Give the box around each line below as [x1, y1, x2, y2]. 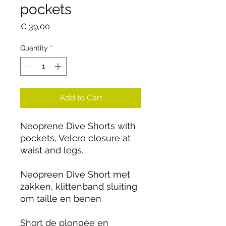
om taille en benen [20, 193, 101, 204]
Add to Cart [59, 92, 102, 102]
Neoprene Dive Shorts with [20, 120, 136, 131]
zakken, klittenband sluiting [20, 181, 137, 192]
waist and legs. [20, 144, 83, 155]
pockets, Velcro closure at [20, 132, 131, 143]
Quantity [20, 43, 48, 52]
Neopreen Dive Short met [20, 168, 130, 180]
